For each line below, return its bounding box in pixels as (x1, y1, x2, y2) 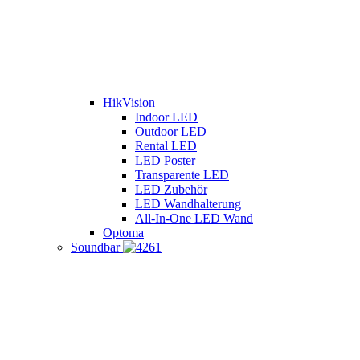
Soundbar (71, 240, 120, 255)
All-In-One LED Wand (135, 211, 253, 226)
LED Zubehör (135, 182, 207, 197)
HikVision (103, 96, 155, 110)
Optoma (103, 226, 144, 240)
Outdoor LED (135, 125, 207, 139)
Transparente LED (135, 168, 229, 182)
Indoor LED (135, 110, 198, 125)
